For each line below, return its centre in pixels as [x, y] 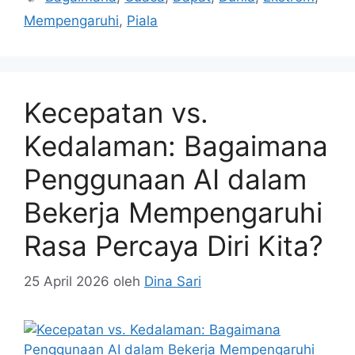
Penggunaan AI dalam [165, 179]
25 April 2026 [67, 281]
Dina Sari [173, 281]
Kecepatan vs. [116, 113]
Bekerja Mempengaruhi [173, 213]
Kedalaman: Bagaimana [176, 146]
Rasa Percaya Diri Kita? [174, 246]
